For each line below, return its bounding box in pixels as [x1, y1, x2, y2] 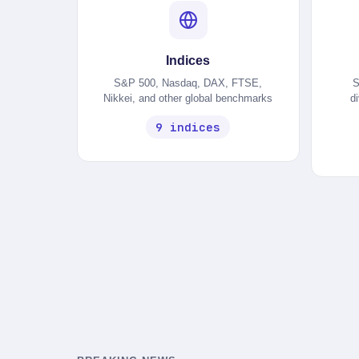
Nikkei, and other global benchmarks [103, 92, 273, 104]
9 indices [155, 119, 221, 135]
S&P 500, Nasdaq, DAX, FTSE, [114, 77, 263, 89]
